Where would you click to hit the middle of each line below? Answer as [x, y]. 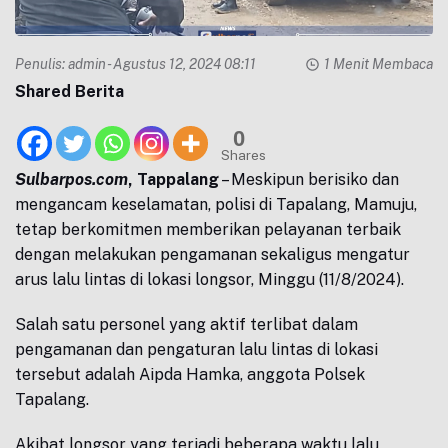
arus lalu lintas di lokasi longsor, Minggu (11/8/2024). [209, 279]
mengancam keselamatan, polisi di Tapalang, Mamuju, [216, 204]
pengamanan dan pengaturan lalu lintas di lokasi [196, 349]
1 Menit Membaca [378, 64]
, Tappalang [173, 179]
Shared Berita [69, 91]
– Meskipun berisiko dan [309, 179]
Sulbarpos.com [71, 179]
